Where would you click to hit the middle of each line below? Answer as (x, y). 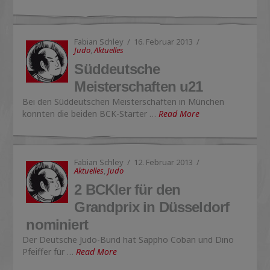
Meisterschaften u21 (139, 86)
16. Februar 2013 (164, 42)
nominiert (57, 224)
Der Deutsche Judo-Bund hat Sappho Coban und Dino (128, 240)
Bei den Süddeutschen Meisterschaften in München (124, 102)
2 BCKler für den (127, 190)
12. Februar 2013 (164, 162)
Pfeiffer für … (49, 252)
